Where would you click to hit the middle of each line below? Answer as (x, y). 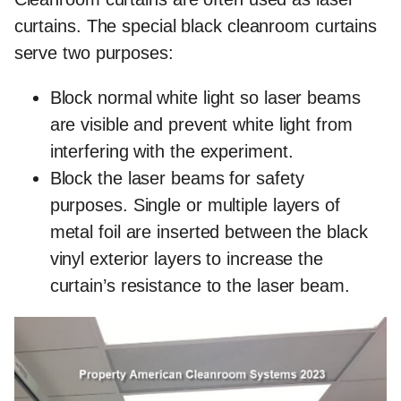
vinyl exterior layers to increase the (186, 259)
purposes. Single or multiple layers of (195, 205)
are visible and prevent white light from (201, 125)
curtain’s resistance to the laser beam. (200, 286)
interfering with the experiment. (171, 152)
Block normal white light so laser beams (205, 98)
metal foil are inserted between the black (209, 232)
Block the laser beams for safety (177, 179)
